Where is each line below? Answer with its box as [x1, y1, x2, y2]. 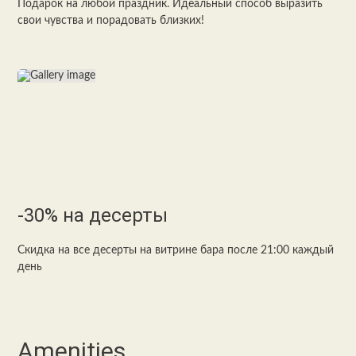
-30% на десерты [17, 204, 168, 226]
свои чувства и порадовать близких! [17, 15, 205, 26]
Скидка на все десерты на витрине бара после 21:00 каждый [17, 245, 335, 256]
